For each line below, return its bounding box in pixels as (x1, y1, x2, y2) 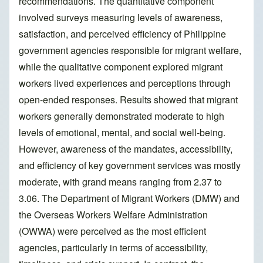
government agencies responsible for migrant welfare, (19, 43, 241, 58)
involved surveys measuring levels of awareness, (19, 11, 222, 25)
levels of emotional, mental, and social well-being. (19, 126, 225, 140)
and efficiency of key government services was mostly (19, 159, 241, 173)
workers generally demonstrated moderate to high (19, 109, 224, 123)
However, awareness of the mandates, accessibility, (19, 142, 232, 156)
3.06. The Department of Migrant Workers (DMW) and (19, 191, 240, 205)
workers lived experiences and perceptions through (19, 76, 231, 90)
